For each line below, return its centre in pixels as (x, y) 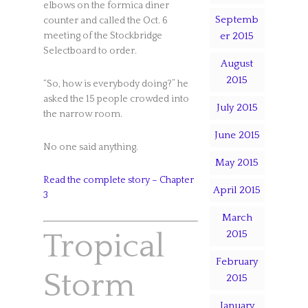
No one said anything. (90, 147)
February (237, 262)
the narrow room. (82, 114)
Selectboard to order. (90, 51)
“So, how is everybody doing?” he (115, 84)
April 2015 (237, 190)
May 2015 (237, 163)
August (237, 64)
